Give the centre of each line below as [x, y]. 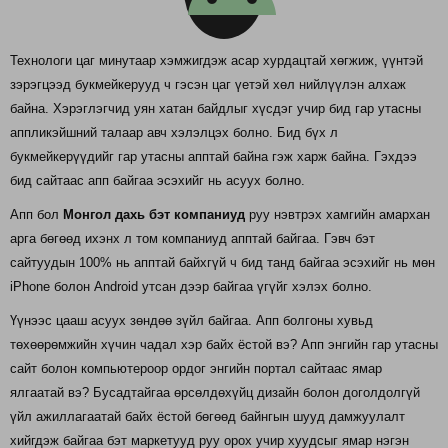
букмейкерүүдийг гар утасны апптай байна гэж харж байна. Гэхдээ [213, 156]
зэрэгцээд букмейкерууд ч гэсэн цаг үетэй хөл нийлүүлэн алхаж [208, 84]
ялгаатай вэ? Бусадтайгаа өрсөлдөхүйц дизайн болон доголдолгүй [215, 392]
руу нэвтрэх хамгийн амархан [337, 214]
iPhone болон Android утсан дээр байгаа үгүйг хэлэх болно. [191, 286]
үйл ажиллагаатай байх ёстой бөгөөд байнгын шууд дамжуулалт [207, 416]
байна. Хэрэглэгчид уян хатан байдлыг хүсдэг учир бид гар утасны [215, 108]
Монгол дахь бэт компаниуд [154, 214]
